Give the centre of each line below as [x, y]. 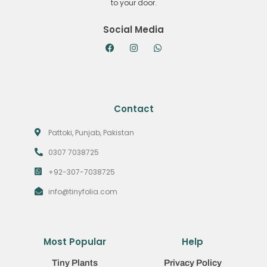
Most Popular [74, 241]
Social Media [133, 29]
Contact [133, 108]
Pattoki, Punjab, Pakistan [91, 132]
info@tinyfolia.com [83, 191]
